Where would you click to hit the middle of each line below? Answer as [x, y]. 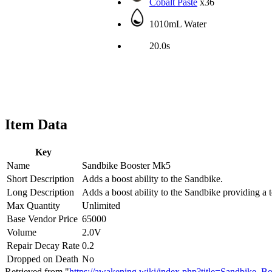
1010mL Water [177, 24]
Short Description [40, 178]
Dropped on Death [42, 259]
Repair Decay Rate [43, 245]
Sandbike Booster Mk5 [126, 165]
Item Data [36, 124]
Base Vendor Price [42, 219]
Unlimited [101, 205]
